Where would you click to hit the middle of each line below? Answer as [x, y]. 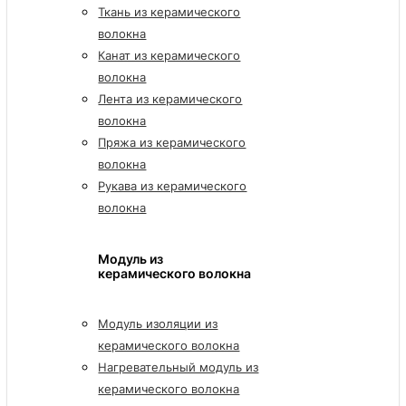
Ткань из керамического [169, 11]
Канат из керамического [169, 55]
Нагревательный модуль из [179, 367]
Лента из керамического [170, 98]
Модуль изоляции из [158, 324]
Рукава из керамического [173, 185]
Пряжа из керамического [172, 142]
